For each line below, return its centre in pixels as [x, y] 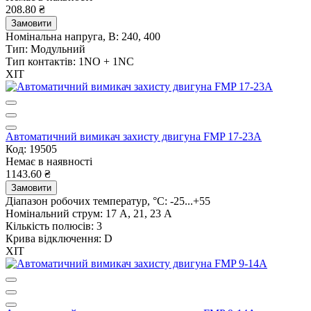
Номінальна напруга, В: [62, 36]
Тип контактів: [41, 61]
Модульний [58, 49]
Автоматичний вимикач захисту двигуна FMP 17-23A [134, 136]
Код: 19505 [31, 149]
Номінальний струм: [54, 213]
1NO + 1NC [106, 61]
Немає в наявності [49, 161]
